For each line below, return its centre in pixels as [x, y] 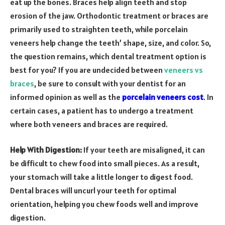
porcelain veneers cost [163, 97]
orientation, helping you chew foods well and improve [104, 204]
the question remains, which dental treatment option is [108, 56]
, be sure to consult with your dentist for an [110, 83]
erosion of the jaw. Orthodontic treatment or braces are [109, 15]
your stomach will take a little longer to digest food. [101, 177]
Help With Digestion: [47, 150]
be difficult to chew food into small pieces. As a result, [105, 163]
